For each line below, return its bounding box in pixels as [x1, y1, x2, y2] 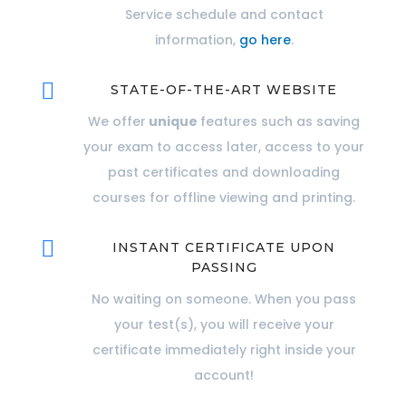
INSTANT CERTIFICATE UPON [112, 239, 336, 256]
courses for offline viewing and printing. [92, 188, 356, 208]
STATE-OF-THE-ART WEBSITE [111, 82, 338, 99]
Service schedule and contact [124, 5, 324, 24]
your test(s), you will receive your [113, 315, 334, 334]
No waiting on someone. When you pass [92, 290, 357, 309]
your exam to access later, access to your [83, 138, 365, 157]
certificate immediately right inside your [92, 341, 356, 360]
